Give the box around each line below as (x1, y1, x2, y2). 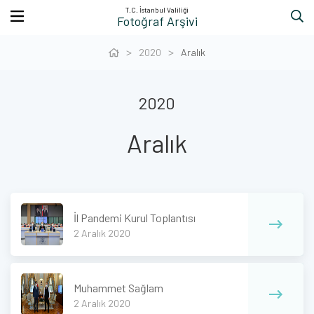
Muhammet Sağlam (74, 280, 163, 294)
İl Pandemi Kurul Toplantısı (74, 210, 196, 224)
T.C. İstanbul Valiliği (125, 6, 189, 14)
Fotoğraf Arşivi (116, 13, 198, 29)
